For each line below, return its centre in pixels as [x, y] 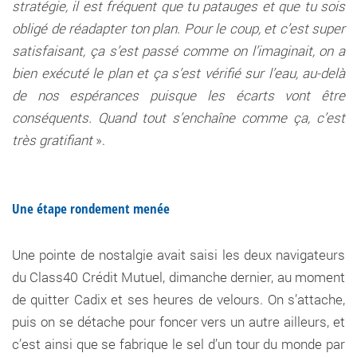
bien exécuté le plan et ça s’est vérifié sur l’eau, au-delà [178, 73]
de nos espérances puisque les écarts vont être [178, 95]
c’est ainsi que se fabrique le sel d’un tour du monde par [178, 343]
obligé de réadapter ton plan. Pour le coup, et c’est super [178, 28]
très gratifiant [52, 139]
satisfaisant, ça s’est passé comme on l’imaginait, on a [178, 50]
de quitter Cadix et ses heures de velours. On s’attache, [178, 299]
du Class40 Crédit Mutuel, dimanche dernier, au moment [178, 277]
